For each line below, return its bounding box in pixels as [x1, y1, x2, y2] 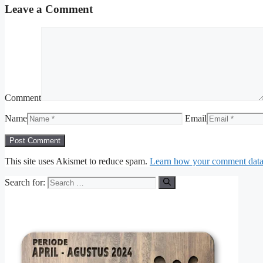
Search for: [5, 177, 45, 188]
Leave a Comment [5, 3, 93, 15]
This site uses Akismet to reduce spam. [5, 156, 150, 166]
